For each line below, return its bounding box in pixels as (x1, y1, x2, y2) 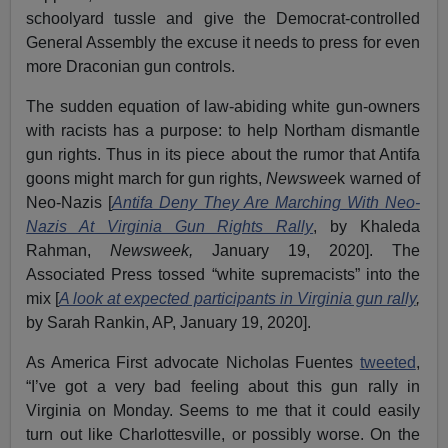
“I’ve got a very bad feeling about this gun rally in (26, 377, 420, 395)
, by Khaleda (313, 217, 420, 235)
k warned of (337, 169, 420, 187)
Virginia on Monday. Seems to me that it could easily (26, 401, 420, 419)
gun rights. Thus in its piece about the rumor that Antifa (26, 145, 420, 163)
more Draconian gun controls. (26, 57, 236, 75)
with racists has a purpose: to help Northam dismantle (26, 121, 420, 139)
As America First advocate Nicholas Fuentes (26, 353, 360, 371)
